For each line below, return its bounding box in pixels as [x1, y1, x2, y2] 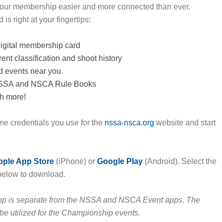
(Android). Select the [142, 157, 217, 166]
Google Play [97, 157, 143, 166]
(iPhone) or [54, 157, 97, 166]
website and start [154, 118, 216, 127]
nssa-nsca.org [104, 118, 154, 127]
